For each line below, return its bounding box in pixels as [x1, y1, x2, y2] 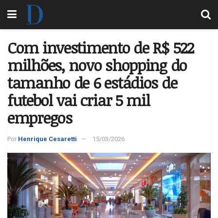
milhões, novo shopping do [7, 54, 187, 75]
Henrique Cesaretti [18, 135, 77, 143]
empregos [7, 107, 72, 128]
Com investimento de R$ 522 [7, 37, 194, 58]
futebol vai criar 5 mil [7, 90, 150, 110]
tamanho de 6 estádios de [7, 72, 177, 93]
